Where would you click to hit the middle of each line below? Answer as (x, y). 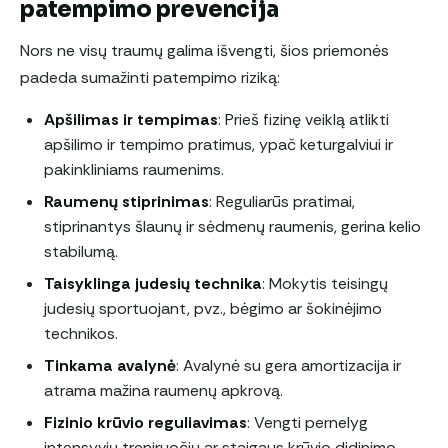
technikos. (81, 333)
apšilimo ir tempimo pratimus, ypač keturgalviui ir (218, 144)
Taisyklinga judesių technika (153, 283)
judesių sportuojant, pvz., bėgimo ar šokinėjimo (213, 308)
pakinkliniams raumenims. (134, 169)
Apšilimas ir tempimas (131, 119)
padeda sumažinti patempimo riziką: (150, 77)
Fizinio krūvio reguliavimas (145, 422)
